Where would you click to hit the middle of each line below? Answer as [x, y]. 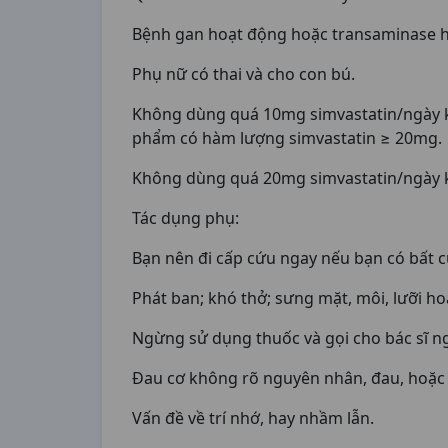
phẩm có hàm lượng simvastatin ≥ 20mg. [287, 138]
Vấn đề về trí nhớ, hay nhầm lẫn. [253, 418]
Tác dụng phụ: [185, 218]
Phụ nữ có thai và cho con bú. [243, 74]
